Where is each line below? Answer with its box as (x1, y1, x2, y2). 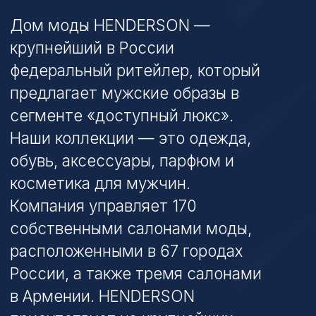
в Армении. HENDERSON (7, 114, 140, 128)
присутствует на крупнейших (7, 130, 166, 144)
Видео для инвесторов (28, 204, 152, 218)
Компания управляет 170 (7, 49, 141, 63)
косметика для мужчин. (7, 33, 136, 47)
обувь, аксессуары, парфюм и (7, 17, 168, 31)
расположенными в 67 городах (7, 82, 174, 96)
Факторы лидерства (28, 291, 138, 305)
